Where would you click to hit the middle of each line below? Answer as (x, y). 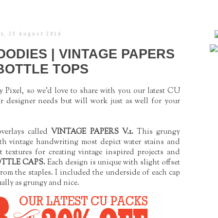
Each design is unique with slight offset (113, 163)
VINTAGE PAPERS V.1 (91, 132)
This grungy (158, 132)
